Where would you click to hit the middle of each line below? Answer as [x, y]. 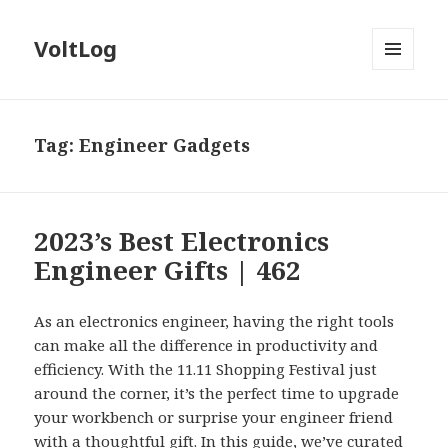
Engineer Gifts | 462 [168, 270]
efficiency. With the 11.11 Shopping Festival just [206, 369]
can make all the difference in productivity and [206, 345]
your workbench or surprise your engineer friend [214, 417]
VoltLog [76, 48]
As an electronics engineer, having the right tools [214, 321]
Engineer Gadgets [165, 145]
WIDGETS [401, 112]
